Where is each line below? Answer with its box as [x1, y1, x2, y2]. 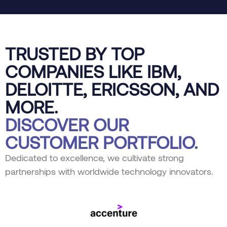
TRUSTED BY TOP [5, 42, 144, 64]
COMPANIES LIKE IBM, [5, 60, 181, 82]
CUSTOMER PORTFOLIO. [5, 131, 198, 153]
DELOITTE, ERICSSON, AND [5, 78, 219, 99]
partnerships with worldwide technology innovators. [5, 165, 213, 177]
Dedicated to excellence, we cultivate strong [5, 152, 184, 163]
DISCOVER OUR [5, 113, 129, 135]
